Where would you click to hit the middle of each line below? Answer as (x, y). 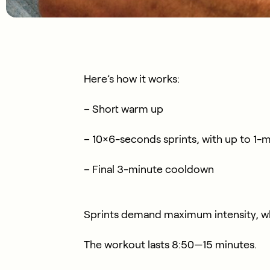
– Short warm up (123, 109)
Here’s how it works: (131, 79)
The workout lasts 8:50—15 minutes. (170, 244)
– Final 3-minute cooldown (149, 169)
